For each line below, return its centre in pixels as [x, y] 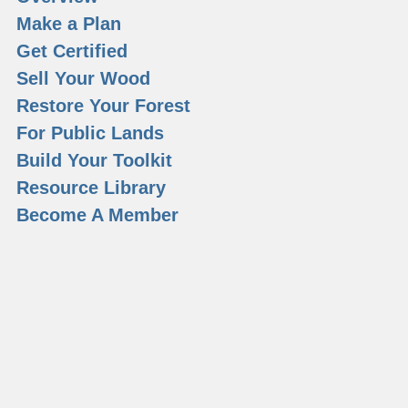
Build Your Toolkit [95, 160]
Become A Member [98, 215]
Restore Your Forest [104, 106]
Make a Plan [69, 24]
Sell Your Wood [84, 78]
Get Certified [72, 51]
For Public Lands [91, 133]
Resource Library [92, 188]
